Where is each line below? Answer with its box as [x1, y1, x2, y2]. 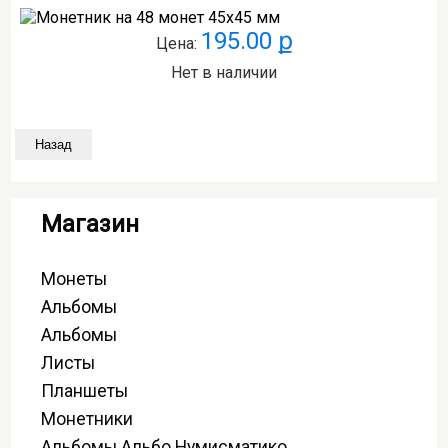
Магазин [40, 210, 139, 239]
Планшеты [40, 380, 128, 401]
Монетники [40, 408, 133, 429]
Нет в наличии [171, 62, 277, 82]
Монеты [40, 268, 107, 289]
